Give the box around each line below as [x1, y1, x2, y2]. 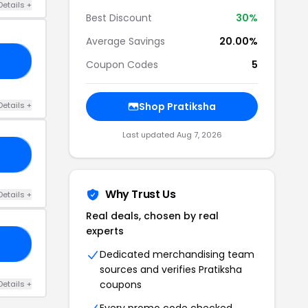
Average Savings [86, 34, 165, 48]
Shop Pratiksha [139, 100, 216, 113]
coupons [100, 278, 142, 291]
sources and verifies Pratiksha [100, 263, 242, 276]
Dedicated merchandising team [100, 247, 254, 261]
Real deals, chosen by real [86, 209, 219, 223]
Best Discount [86, 11, 152, 25]
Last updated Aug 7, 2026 [122, 129, 222, 140]
